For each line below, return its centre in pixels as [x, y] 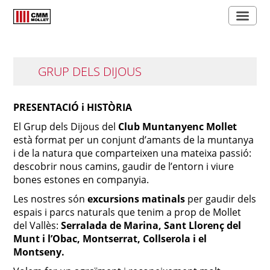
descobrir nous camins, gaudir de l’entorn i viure [124, 166]
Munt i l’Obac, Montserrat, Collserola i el [110, 239]
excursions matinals [137, 199]
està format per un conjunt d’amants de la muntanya [134, 140]
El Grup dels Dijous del [66, 127]
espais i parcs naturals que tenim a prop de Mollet [127, 212]
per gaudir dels [221, 199]
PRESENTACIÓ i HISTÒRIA [73, 107]
